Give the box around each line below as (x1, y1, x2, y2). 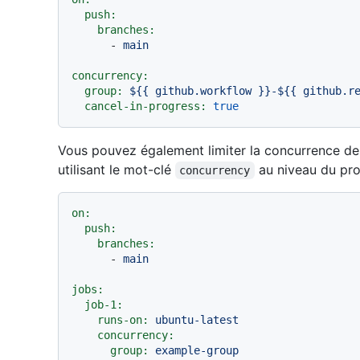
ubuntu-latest (155, 313, 239, 327)
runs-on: (97, 313, 149, 327)
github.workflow (155, 84, 252, 98)
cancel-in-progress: (84, 100, 207, 113)
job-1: (84, 298, 123, 312)
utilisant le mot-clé (58, 162, 175, 178)
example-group (155, 344, 239, 358)
